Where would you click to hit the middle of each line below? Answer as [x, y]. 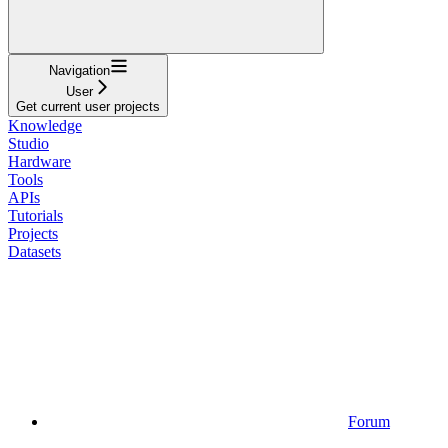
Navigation [79, 70]
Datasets [34, 251]
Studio [28, 143]
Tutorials [35, 215]
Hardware [39, 161]
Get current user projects [88, 106]
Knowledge [45, 125]
